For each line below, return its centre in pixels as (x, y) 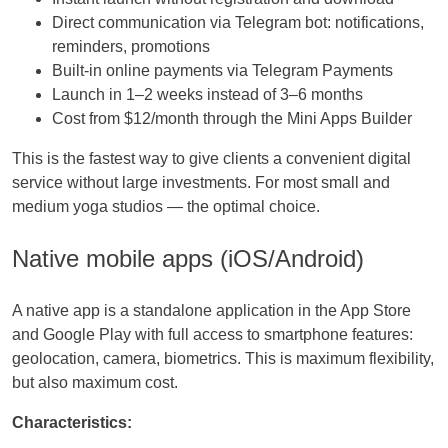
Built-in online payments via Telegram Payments (222, 71)
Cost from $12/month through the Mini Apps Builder (232, 119)
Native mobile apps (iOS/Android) (188, 259)
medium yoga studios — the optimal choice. (166, 207)
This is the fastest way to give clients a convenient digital (211, 159)
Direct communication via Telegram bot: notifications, (238, 23)
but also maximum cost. (95, 383)
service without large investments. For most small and (201, 183)
